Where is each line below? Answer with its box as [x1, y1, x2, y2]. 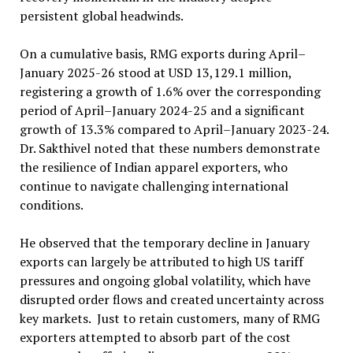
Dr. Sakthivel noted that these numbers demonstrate [19, 139, 320, 157]
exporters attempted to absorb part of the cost [19, 328, 291, 346]
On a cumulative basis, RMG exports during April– [19, 44, 306, 62]
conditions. [19, 195, 84, 214]
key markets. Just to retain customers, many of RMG [19, 309, 320, 327]
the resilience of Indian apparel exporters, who [19, 158, 288, 176]
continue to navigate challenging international [19, 176, 288, 195]
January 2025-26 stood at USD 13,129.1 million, [19, 63, 292, 81]
